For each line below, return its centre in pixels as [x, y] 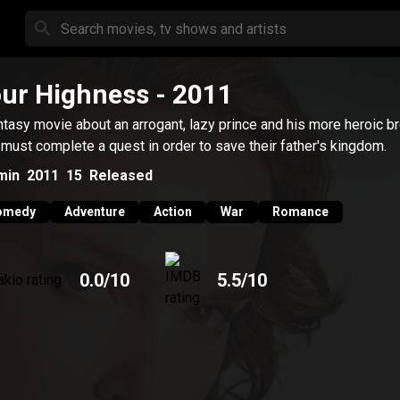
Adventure [95, 212]
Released [121, 175]
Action [173, 212]
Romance [300, 212]
